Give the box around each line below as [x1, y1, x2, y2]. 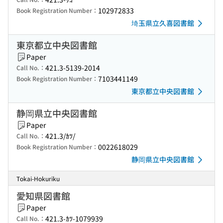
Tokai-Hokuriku [16, 174, 60, 183]
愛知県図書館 [16, 189, 70, 202]
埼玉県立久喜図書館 [131, 18, 194, 28]
